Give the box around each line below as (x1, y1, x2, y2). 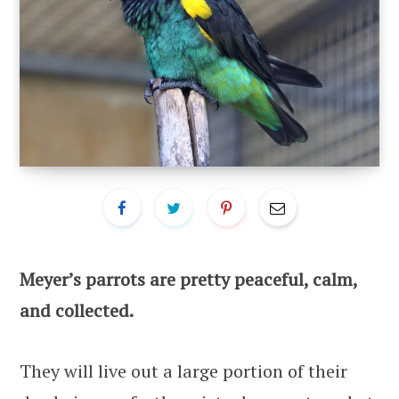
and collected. (20, 298, 134, 323)
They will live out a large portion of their (20, 359, 347, 384)
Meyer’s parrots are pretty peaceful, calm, (20, 267, 357, 292)
